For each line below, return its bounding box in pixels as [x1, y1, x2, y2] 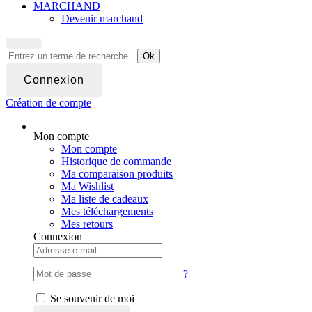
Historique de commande [61, 155, 171, 168]
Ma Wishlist [61, 180, 114, 193]
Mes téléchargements [61, 205, 153, 218]
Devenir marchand [61, 13, 143, 25]
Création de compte [6, 97, 91, 109]
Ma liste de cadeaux [61, 193, 148, 205]
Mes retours [61, 218, 113, 231]
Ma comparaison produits [61, 168, 173, 180]
